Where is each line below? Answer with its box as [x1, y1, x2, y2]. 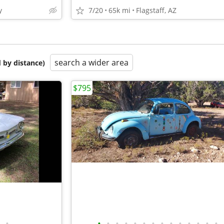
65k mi [108, 5, 130, 15]
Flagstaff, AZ [136, 5, 176, 15]
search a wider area [54, 57, 128, 68]
